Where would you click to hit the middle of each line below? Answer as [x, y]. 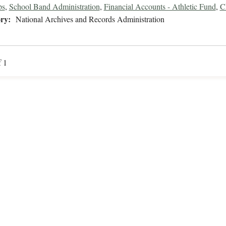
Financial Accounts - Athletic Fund [160, 7]
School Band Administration [54, 7]
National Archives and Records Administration [90, 19]
